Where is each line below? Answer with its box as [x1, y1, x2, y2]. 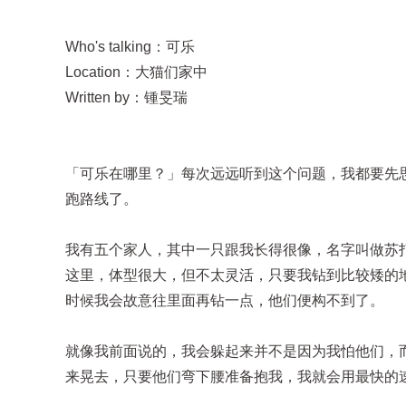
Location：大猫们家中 [65, 64, 208, 80]
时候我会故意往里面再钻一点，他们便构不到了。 [65, 293, 384, 308]
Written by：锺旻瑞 [65, 90, 188, 105]
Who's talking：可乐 [65, 39, 195, 54]
